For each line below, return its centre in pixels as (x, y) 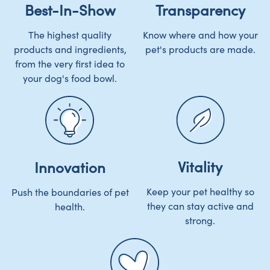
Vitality (200, 168)
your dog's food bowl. (70, 79)
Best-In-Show (70, 11)
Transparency (200, 11)
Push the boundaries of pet (70, 193)
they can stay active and (200, 206)
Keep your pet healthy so (200, 192)
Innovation (70, 168)
